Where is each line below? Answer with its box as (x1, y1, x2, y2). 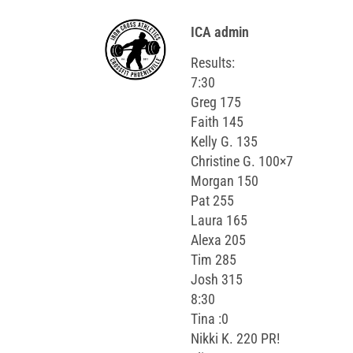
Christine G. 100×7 (191, 152, 293, 169)
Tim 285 (191, 251, 236, 268)
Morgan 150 (191, 172, 258, 189)
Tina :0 (191, 310, 229, 327)
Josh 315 (191, 270, 243, 288)
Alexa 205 (191, 231, 246, 248)
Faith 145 (191, 113, 243, 130)
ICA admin (191, 23, 249, 40)
